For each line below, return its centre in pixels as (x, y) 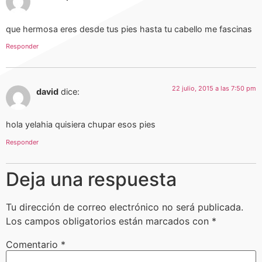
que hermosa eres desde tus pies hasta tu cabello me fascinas (129, 29)
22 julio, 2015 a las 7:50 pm (214, 89)
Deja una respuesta (91, 179)
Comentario (33, 244)
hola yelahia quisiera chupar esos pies (81, 125)
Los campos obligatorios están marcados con (109, 221)
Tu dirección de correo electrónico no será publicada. (125, 207)
